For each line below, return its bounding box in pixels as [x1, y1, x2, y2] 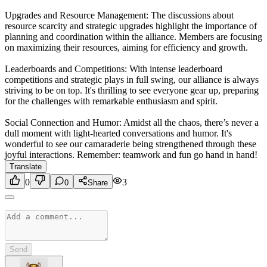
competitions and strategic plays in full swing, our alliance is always [5, 74, 259, 85]
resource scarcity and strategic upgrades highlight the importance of [5, 20, 257, 31]
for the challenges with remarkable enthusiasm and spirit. [5, 95, 218, 106]
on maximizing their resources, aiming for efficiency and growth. [5, 42, 248, 52]
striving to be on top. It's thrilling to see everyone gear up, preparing [5, 85, 259, 95]
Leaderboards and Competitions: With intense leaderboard [5, 63, 222, 74]
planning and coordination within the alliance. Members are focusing [5, 31, 262, 42]
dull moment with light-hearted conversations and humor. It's [5, 128, 232, 138]
